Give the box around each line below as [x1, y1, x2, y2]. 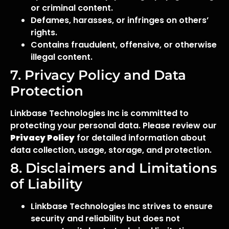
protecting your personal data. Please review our [10, 120, 217, 131]
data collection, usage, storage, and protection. [10, 144, 212, 156]
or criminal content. [31, 2, 113, 14]
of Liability [10, 176, 82, 192]
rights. [31, 27, 57, 38]
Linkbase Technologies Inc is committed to [10, 107, 189, 119]
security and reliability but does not [31, 213, 180, 224]
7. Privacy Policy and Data [10, 67, 186, 83]
